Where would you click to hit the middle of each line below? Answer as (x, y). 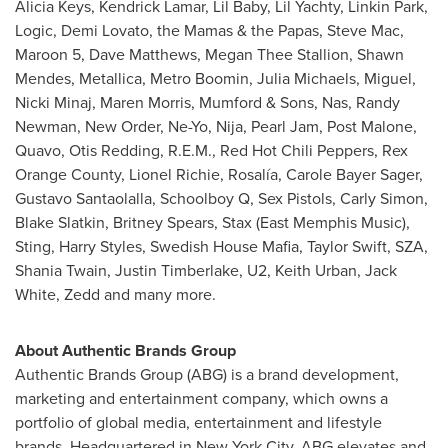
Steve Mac (363, 30)
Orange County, (72, 174)
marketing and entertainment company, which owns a (201, 398)
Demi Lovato (105, 30)
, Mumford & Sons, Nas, (273, 102)
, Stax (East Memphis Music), (312, 222)
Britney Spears (163, 222)
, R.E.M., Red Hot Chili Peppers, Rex (284, 150)
